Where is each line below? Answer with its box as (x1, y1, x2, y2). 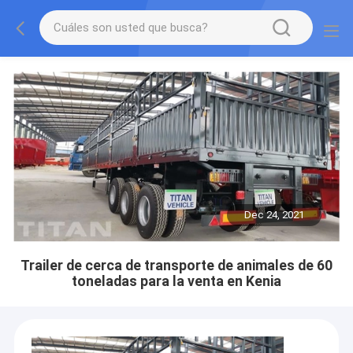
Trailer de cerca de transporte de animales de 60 (20, 257, 333, 273)
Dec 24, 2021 (244, 209, 305, 221)
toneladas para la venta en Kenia (72, 273, 281, 289)
